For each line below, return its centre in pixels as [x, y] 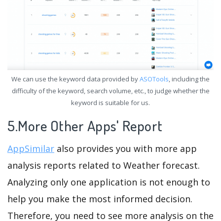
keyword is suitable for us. [110, 103]
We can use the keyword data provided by [75, 79]
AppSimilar [31, 149]
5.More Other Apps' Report [87, 126]
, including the [189, 79]
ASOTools [154, 79]
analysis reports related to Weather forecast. [104, 166]
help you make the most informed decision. [100, 199]
